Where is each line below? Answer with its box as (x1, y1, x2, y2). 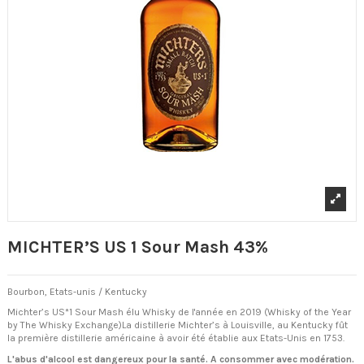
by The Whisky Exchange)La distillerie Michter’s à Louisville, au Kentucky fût (7, 319, 348, 331)
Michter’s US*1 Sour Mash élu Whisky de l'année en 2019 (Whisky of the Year (7, 306, 351, 318)
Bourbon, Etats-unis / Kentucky (7, 285, 147, 297)
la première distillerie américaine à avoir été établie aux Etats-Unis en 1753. (7, 332, 344, 344)
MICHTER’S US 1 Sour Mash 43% (7, 236, 268, 258)
